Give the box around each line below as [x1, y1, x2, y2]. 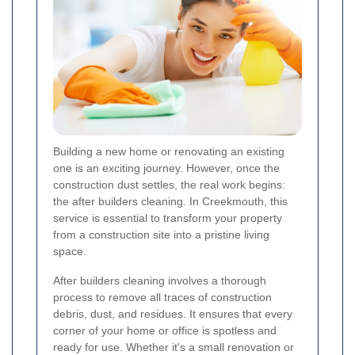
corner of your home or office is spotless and [53, 324, 277, 338]
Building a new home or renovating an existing [53, 145, 284, 158]
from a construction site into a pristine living [53, 228, 269, 242]
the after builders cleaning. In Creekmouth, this [53, 195, 288, 208]
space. [53, 245, 86, 258]
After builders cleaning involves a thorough [53, 274, 266, 288]
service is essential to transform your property [53, 212, 282, 225]
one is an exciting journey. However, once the [53, 162, 280, 175]
